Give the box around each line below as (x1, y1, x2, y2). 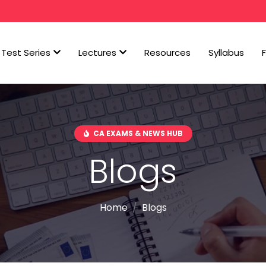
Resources (144, 46, 191, 59)
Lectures (78, 46, 116, 59)
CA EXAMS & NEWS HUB (91, 128, 183, 138)
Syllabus (208, 46, 244, 59)
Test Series (1, 46, 50, 59)
